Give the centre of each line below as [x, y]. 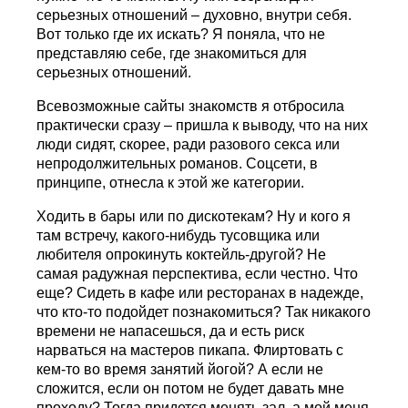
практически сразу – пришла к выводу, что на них [203, 125]
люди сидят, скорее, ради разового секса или [189, 144]
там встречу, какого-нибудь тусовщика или [178, 235]
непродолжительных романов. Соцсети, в [178, 163]
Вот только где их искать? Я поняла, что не [181, 34]
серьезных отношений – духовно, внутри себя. [194, 15]
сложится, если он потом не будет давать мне [191, 388]
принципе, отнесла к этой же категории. [171, 182]
